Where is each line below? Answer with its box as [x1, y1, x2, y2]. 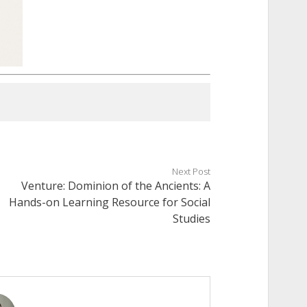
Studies [173, 211, 211, 227]
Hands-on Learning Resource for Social [9, 195, 211, 210]
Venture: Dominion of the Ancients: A [21, 178, 211, 194]
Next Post [172, 165, 211, 178]
